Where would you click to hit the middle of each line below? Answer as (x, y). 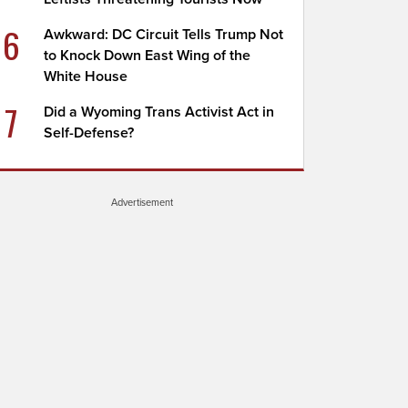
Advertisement (142, 202)
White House (86, 76)
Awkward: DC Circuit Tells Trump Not (164, 35)
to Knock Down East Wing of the (148, 56)
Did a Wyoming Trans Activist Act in (159, 112)
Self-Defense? (89, 133)
